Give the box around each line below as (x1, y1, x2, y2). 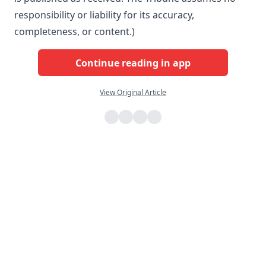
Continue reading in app (75, 56, 191, 69)
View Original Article (100, 87, 166, 98)
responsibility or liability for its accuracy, (14, 8, 194, 22)
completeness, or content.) (14, 25, 135, 39)
